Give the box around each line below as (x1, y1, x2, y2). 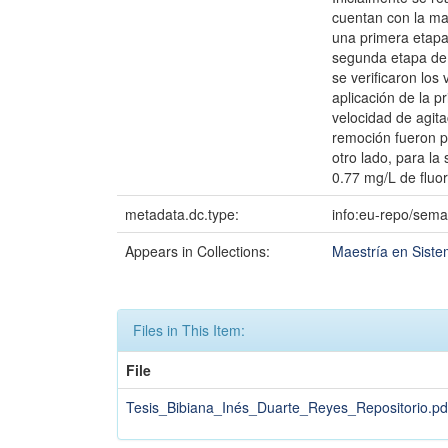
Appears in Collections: (125, 241, 270, 261)
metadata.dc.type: (125, 204, 243, 224)
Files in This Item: (133, 320, 245, 340)
